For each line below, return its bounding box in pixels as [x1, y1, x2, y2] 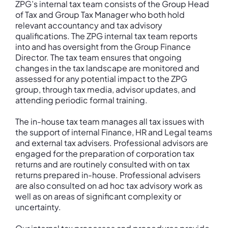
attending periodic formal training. [15, 95, 149, 105]
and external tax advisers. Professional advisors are [15, 137, 208, 148]
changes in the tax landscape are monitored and [15, 63, 199, 73]
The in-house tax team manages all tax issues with [15, 116, 204, 127]
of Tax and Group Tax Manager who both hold [15, 9, 185, 20]
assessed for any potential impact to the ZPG [15, 73, 187, 84]
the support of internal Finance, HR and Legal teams [15, 127, 212, 137]
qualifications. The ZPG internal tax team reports [15, 31, 197, 41]
